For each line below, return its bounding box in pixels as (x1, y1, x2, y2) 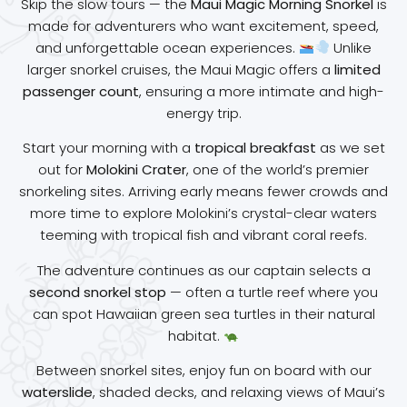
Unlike (330, 37, 372, 57)
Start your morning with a (22, 138, 194, 158)
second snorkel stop (29, 282, 166, 302)
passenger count (23, 81, 139, 101)
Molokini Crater (86, 160, 186, 180)
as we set (315, 138, 385, 158)
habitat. (167, 325, 223, 345)
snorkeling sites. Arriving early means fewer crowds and (19, 182, 388, 202)
